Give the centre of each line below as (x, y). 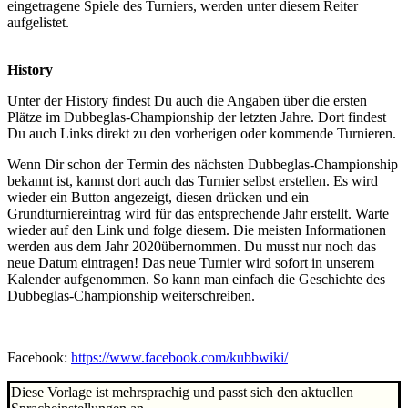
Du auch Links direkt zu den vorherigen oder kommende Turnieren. (202, 134)
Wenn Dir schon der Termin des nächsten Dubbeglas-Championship (203, 165)
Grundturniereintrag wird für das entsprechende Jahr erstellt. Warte (198, 214)
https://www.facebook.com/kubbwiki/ (179, 358)
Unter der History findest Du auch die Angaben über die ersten (187, 101)
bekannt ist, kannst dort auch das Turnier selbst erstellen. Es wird (193, 181)
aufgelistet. (38, 23)
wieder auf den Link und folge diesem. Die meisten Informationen (197, 230)
